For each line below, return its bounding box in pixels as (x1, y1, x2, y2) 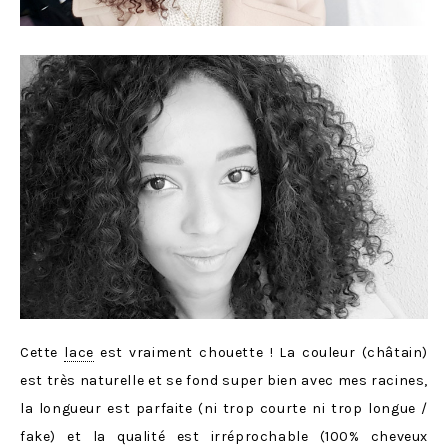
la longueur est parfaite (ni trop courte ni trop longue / (20, 399, 428, 417)
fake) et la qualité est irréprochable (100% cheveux (20, 427, 428, 445)
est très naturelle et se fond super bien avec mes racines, (20, 371, 428, 389)
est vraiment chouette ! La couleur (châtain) (93, 343, 428, 361)
